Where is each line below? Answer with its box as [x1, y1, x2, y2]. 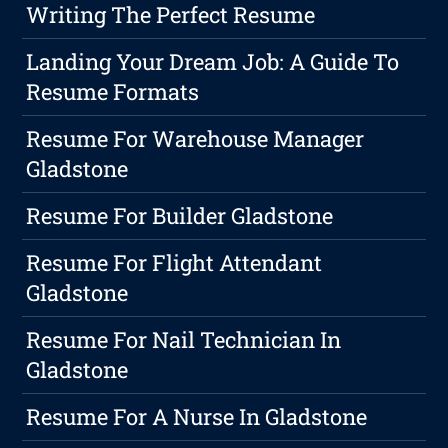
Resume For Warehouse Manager [26, 124, 365, 154]
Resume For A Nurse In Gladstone [26, 402, 368, 432]
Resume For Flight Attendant [26, 248, 323, 278]
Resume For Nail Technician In [26, 325, 342, 355]
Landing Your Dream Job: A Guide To [26, 47, 400, 77]
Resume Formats [26, 77, 200, 107]
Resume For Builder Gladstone [26, 201, 334, 231]
